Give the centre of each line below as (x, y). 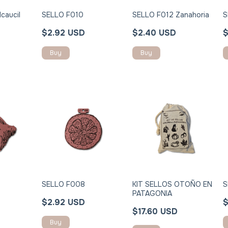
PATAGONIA (152, 193)
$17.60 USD (155, 211)
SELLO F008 (64, 184)
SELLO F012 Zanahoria (171, 15)
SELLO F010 (63, 15)
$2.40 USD (154, 33)
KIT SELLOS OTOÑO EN (173, 184)
